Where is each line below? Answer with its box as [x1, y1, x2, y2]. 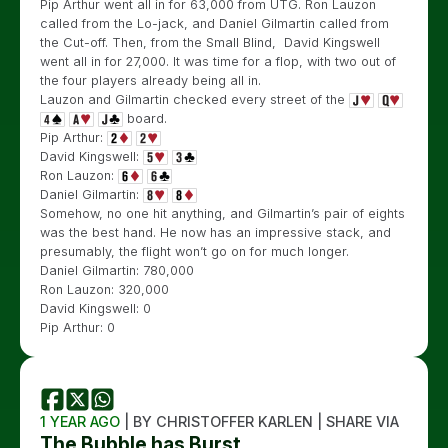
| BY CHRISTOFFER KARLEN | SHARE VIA [120, 412, 399, 430]
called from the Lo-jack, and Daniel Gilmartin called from [40, 15, 389, 31]
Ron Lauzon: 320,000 [40, 281, 169, 297]
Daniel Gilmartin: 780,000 [40, 262, 194, 278]
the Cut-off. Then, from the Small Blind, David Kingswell [40, 34, 380, 50]
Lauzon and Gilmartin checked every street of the [40, 91, 349, 107]
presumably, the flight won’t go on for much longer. [40, 243, 349, 259]
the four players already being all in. [40, 72, 261, 88]
